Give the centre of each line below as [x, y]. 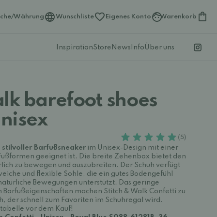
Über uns [159, 47]
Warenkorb [178, 16]
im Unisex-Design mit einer [132, 148]
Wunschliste [75, 16]
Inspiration [75, 47]
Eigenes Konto [128, 16]
